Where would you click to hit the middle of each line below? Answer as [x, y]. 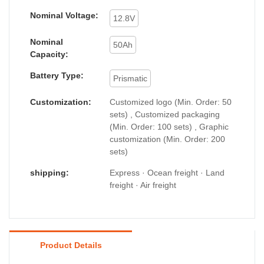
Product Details [71, 245]
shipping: [49, 172]
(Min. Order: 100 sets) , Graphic [169, 126]
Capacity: [49, 54]
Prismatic [130, 78]
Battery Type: [57, 75]
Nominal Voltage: [64, 15]
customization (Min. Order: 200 [167, 139]
